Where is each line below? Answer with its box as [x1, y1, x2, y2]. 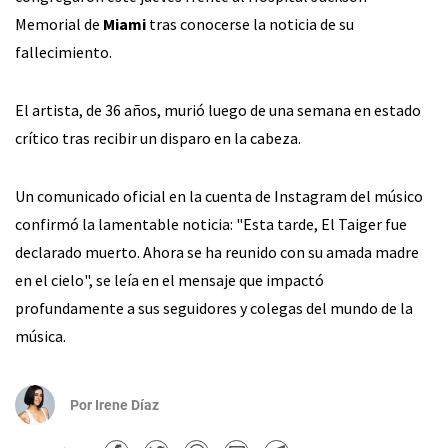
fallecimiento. [15, 42, 112, 62]
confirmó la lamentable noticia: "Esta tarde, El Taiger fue [15, 214, 407, 234]
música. [15, 326, 66, 346]
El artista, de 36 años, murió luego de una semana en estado [15, 100, 421, 120]
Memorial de [15, 14, 100, 34]
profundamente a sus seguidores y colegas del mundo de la [15, 298, 413, 318]
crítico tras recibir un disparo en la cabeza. [15, 128, 301, 148]
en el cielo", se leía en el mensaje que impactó [15, 270, 324, 290]
